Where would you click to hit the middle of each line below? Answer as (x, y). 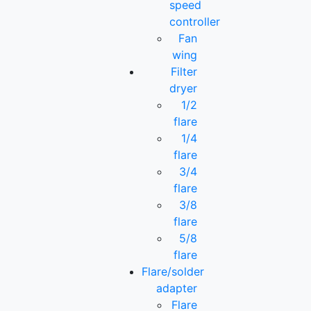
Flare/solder (173, 272)
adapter (176, 288)
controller (195, 22)
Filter (184, 72)
